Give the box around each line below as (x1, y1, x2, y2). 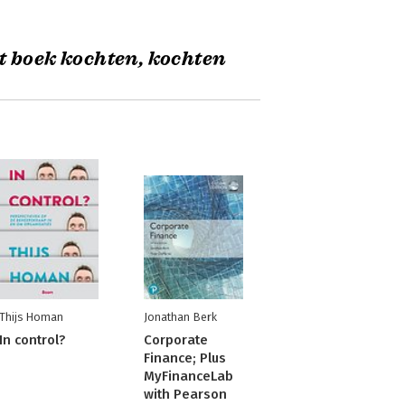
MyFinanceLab (143, 368, 233, 384)
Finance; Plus (143, 350, 226, 366)
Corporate (143, 332, 208, 348)
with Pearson (143, 386, 227, 402)
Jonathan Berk (143, 310, 217, 324)
